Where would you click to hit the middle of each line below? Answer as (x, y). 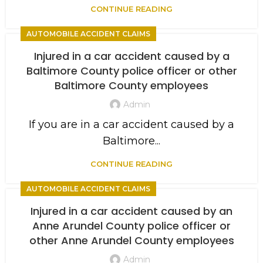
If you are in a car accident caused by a (131, 124)
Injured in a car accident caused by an (131, 211)
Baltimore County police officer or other (131, 71)
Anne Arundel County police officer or (131, 226)
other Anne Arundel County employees (131, 240)
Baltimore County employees (131, 85)
